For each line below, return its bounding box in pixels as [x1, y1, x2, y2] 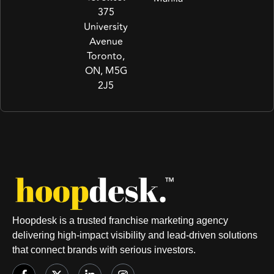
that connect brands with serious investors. [12, 244, 196, 255]
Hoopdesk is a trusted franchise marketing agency [12, 215, 228, 226]
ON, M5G [84, 64, 127, 79]
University [84, 20, 128, 35]
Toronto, [87, 49, 125, 64]
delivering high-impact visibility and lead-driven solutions [12, 229, 257, 240]
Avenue [89, 34, 123, 50]
